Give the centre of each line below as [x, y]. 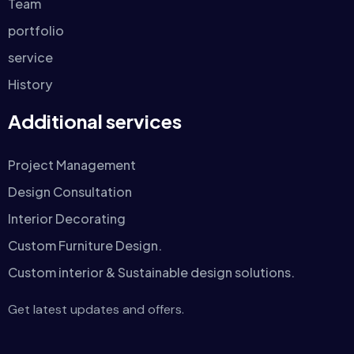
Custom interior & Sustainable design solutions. [151, 272]
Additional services [95, 121]
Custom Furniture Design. [85, 245]
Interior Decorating [67, 218]
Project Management [72, 164]
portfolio [36, 30]
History [30, 84]
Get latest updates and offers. [96, 309]
